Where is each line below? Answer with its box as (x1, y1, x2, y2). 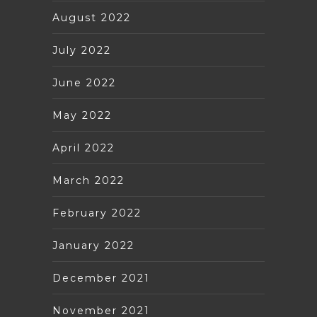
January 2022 (52, 238, 134, 252)
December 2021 (52, 271, 150, 284)
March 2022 (52, 173, 125, 187)
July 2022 (52, 43, 111, 57)
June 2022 (52, 76, 116, 89)
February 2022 (52, 206, 142, 219)
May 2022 (52, 108, 112, 122)
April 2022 (52, 141, 115, 154)
